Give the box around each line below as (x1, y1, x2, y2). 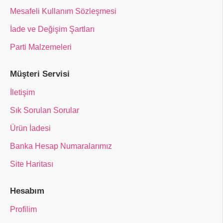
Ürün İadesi (10, 124, 51, 132)
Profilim (10, 205, 37, 214)
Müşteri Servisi (10, 69, 70, 79)
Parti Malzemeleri (10, 43, 72, 51)
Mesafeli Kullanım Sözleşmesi (10, 7, 116, 15)
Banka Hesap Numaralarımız (10, 142, 112, 150)
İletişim (10, 88, 35, 97)
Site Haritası (10, 160, 53, 168)
